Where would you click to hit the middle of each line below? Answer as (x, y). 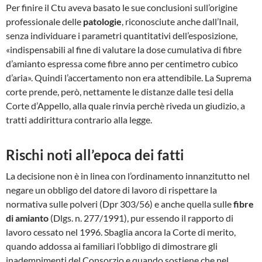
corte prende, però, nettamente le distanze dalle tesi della (120, 92)
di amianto (27, 218)
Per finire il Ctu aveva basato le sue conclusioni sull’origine (122, 7)
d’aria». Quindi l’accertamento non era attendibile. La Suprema (129, 77)
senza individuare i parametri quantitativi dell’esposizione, (122, 35)
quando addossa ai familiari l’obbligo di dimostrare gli (112, 246)
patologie (102, 21)
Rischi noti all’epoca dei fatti (95, 155)
